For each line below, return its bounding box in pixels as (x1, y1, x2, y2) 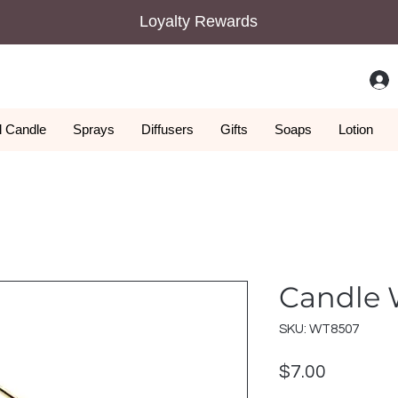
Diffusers (141, 121, 194, 137)
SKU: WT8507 (279, 322, 359, 336)
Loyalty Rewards (139, 12, 258, 30)
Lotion (338, 121, 373, 137)
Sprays (73, 121, 115, 137)
